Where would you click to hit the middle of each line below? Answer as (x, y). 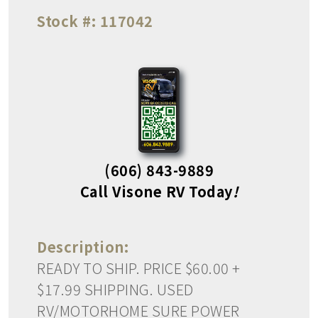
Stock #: (66, 21)
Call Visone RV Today (156, 191)
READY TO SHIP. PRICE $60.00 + (139, 268)
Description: (83, 246)
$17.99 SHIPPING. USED (115, 289)
